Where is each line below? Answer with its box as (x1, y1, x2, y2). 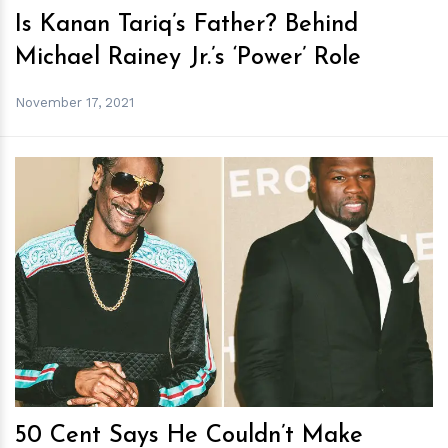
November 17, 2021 (15, 94, 134, 110)
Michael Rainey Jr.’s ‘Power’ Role (15, 46, 361, 70)
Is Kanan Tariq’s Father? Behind (15, 13, 358, 37)
